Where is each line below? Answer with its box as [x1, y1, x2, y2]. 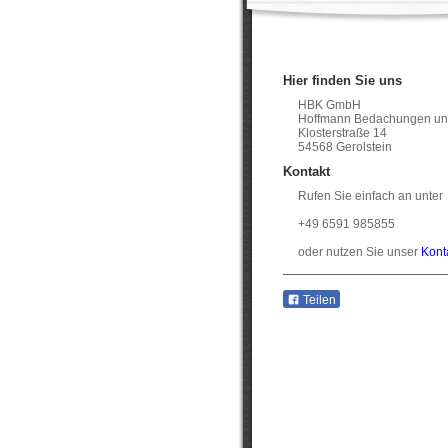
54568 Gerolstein [298, 140, 395, 154]
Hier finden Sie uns [283, 73, 402, 88]
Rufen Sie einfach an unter [298, 189, 443, 203]
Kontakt [283, 164, 330, 179]
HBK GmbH [298, 98, 361, 112]
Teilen [300, 293, 336, 307]
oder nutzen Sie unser [298, 245, 421, 259]
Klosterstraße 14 [298, 126, 387, 140]
